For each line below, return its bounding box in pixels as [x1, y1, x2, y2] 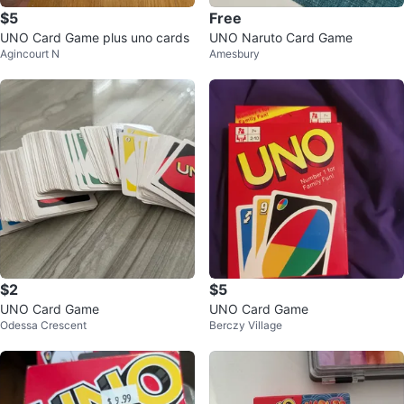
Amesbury [209, 47, 260, 60]
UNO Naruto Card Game [209, 30, 353, 45]
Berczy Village [209, 318, 282, 332]
